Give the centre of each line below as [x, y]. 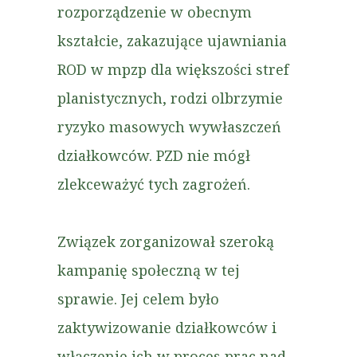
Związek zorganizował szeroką [166, 241]
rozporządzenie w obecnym [155, 12]
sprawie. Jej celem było [138, 299]
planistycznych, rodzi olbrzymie [170, 98]
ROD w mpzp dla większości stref [173, 69]
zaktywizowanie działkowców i [167, 328]
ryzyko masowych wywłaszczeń [169, 127]
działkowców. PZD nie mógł [154, 155]
